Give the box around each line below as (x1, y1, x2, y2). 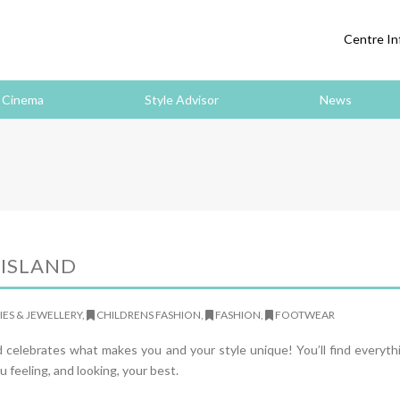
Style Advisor (144, 92, 219, 107)
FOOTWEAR (273, 308, 336, 321)
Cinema (2, 92, 45, 107)
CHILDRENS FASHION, (95, 308, 206, 321)
